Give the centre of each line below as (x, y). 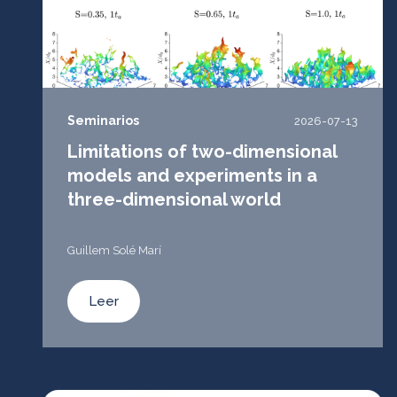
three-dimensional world (174, 199)
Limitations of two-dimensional (202, 152)
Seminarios (103, 121)
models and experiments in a (192, 175)
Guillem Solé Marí (114, 250)
